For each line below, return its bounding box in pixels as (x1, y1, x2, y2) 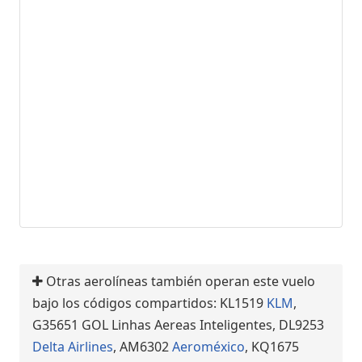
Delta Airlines (32, 337, 113, 356)
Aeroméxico (172, 337, 245, 356)
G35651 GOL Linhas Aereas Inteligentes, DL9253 (32, 315, 324, 334)
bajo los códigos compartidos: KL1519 (32, 293, 267, 312)
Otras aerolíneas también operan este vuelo (43, 271, 315, 290)
